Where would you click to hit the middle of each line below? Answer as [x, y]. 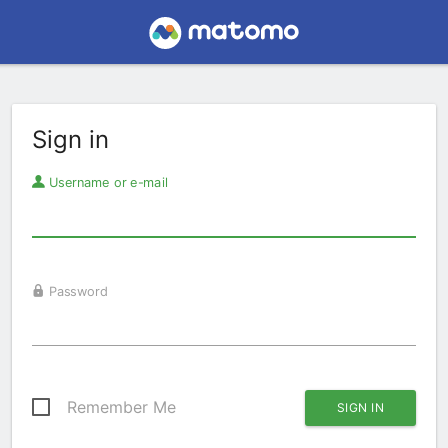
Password [76, 291]
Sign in [70, 139]
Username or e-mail [106, 182]
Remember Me [121, 407]
